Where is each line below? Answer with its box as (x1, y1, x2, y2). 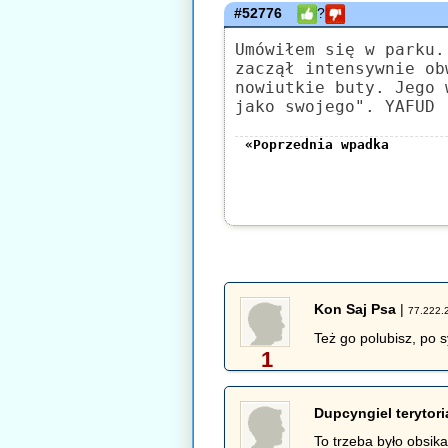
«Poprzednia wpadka (245, 137, 390, 152)
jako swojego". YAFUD (235, 97, 436, 116)
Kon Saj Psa (314, 301, 397, 318)
